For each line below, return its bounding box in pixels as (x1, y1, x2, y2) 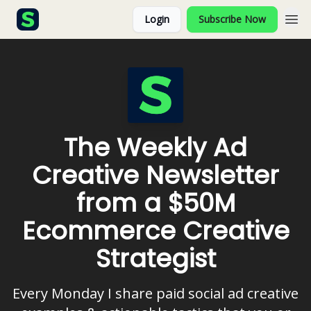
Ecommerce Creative (22, 213, 289, 249)
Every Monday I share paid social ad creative (12, 284, 299, 303)
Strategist (95, 241, 216, 276)
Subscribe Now (199, 12, 266, 26)
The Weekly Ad (64, 130, 247, 165)
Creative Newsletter (32, 158, 279, 193)
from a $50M (76, 185, 235, 221)
